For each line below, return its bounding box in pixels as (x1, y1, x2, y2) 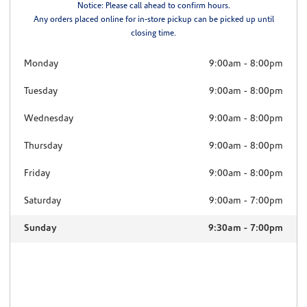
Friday (23, 169, 50, 180)
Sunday (23, 223, 57, 234)
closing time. (131, 29, 176, 38)
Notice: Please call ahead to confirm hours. (77, 2, 230, 11)
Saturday (23, 196, 61, 207)
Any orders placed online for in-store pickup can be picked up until (33, 16, 274, 25)
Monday (23, 59, 58, 70)
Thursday (23, 141, 62, 152)
